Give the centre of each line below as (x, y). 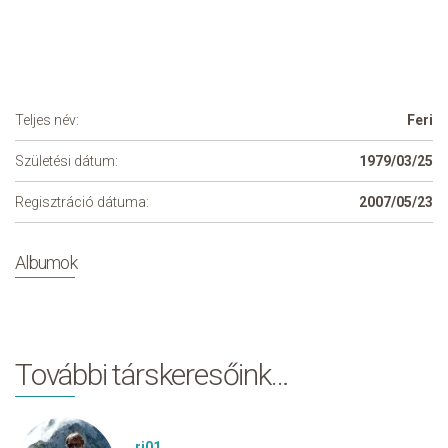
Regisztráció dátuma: (82, 202)
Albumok (46, 262)
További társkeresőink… (152, 374)
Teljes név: (47, 120)
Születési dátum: (66, 161)
